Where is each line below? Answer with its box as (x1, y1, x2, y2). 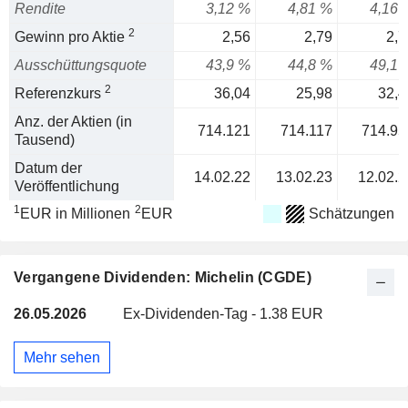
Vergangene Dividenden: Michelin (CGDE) (14, 270, 311, 285)
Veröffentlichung (15, 178, 119, 194)
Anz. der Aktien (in (15, 114, 132, 129)
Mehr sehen (24, 349, 100, 365)
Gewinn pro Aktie (15, 29, 128, 45)
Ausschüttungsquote (15, 57, 147, 73)
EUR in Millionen (20, 206, 130, 221)
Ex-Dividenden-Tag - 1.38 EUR (123, 306, 323, 321)
